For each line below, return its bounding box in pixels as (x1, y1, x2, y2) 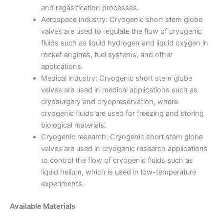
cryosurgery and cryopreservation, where (41, 97, 178, 107)
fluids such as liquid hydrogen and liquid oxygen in (41, 39, 208, 48)
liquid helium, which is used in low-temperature (41, 168, 196, 177)
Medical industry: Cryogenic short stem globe (41, 74, 192, 83)
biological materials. (41, 121, 106, 130)
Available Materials (10, 202, 75, 211)
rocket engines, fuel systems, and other (41, 50, 173, 60)
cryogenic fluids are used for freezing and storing (41, 109, 204, 118)
